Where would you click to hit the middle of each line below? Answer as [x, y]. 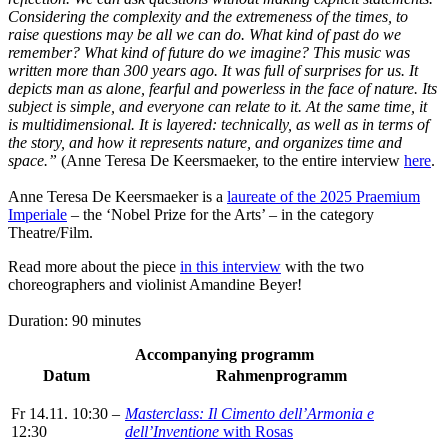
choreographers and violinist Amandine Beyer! [155, 284]
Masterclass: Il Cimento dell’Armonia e [249, 413]
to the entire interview [333, 160]
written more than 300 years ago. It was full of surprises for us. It [213, 70]
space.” [32, 160]
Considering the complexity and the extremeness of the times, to [208, 16]
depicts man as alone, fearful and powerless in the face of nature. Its [222, 88]
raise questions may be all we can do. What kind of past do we [204, 34]
